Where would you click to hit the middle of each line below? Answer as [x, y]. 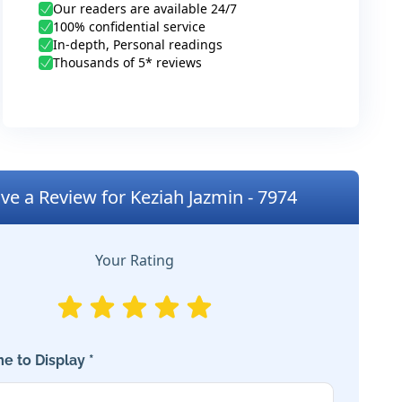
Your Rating [135, 260]
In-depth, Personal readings [137, 44]
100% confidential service [129, 26]
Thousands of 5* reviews [127, 62]
